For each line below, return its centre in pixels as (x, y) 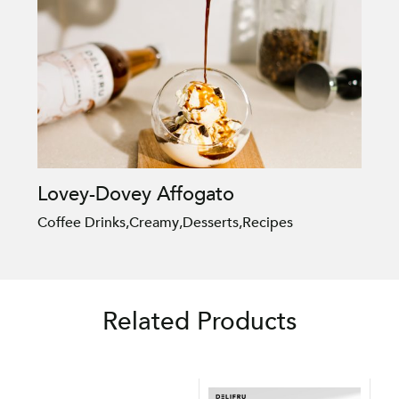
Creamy (155, 222)
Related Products (199, 321)
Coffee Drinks (82, 222)
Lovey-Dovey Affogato (136, 194)
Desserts (211, 222)
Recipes (268, 222)
